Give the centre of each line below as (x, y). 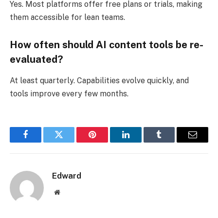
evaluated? (36, 59)
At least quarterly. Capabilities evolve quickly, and (99, 81)
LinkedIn (141, 142)
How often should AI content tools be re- (107, 45)
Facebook (42, 142)
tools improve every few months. (69, 94)
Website (70, 192)
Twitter (71, 142)
